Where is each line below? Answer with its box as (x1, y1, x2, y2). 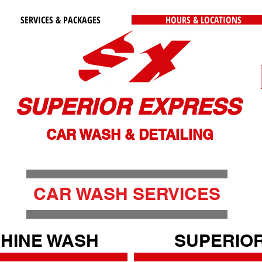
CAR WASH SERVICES (33, 183, 220, 204)
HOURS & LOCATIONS (166, 13, 242, 26)
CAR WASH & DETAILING (46, 126, 213, 143)
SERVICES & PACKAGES (20, 13, 101, 26)
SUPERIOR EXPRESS (15, 93, 240, 120)
